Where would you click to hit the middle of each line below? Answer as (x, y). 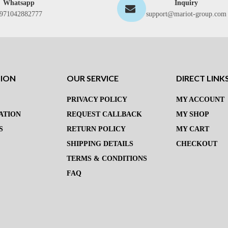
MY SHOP (193, 115)
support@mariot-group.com (186, 14)
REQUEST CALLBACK (105, 115)
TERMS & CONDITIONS (107, 159)
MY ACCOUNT (201, 100)
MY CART (193, 129)
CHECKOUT (197, 144)
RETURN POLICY (96, 129)
